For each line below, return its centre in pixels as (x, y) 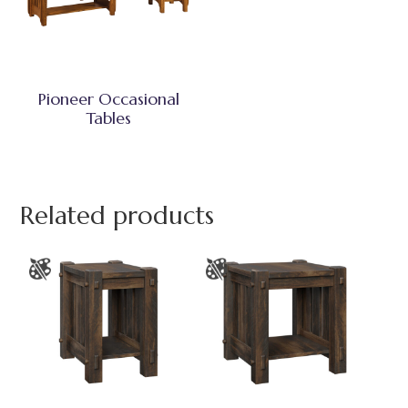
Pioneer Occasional (108, 98)
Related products (117, 215)
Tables (109, 117)
